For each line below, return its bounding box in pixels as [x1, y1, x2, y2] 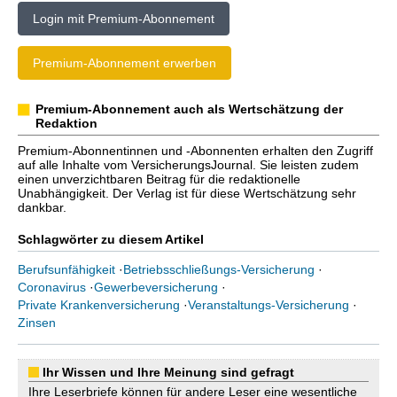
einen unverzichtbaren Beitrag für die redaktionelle [18, 172, 300, 186]
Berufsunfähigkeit [18, 262, 115, 276]
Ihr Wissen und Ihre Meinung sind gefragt [43, 365, 294, 379]
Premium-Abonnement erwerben [33, 56, 216, 70]
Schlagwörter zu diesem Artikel [18, 232, 204, 246]
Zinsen [18, 315, 56, 330]
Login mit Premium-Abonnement [33, 12, 214, 26]
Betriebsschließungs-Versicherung [123, 262, 315, 276]
